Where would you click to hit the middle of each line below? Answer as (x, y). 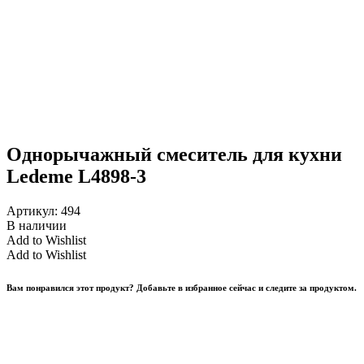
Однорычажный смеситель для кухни (174, 154)
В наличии (37, 225)
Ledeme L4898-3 (76, 176)
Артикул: (32, 210)
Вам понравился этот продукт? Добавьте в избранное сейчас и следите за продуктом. (182, 287)
